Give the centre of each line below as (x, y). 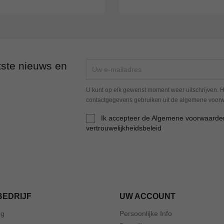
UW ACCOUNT (147, 196)
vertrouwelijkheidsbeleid (124, 128)
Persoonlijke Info (146, 214)
